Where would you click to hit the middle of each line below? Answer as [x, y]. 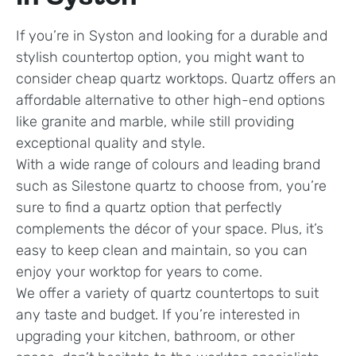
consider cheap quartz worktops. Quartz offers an [176, 79]
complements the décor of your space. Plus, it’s [170, 229]
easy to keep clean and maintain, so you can [162, 251]
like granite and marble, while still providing [155, 122]
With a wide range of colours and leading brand [168, 165]
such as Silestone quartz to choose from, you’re [171, 186]
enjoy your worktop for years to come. [139, 272]
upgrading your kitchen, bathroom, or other [155, 337]
